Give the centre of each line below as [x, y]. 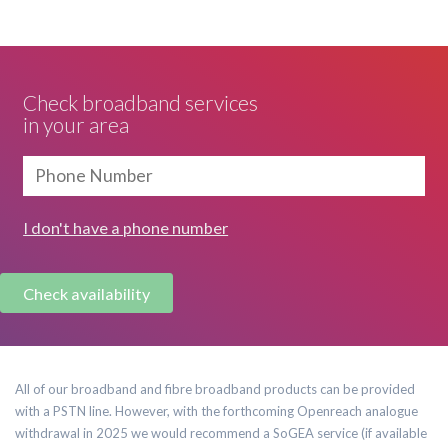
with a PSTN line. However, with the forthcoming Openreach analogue [216, 411]
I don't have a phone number [126, 227]
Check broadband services [141, 102]
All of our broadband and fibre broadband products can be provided [215, 389]
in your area [76, 124]
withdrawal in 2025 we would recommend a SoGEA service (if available [221, 433]
